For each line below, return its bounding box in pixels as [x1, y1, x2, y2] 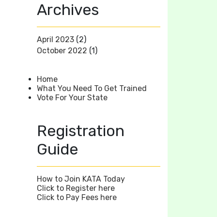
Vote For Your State [37, 93, 108, 102]
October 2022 [37, 46, 87, 55]
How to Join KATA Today [37, 174, 125, 184]
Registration [37, 121, 124, 140]
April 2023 [37, 34, 74, 44]
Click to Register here [37, 183, 115, 193]
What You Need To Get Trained [37, 83, 147, 93]
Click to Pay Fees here [37, 192, 117, 202]
